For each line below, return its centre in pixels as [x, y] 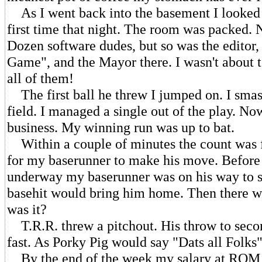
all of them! [40, 78]
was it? [27, 209]
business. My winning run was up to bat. [121, 127]
